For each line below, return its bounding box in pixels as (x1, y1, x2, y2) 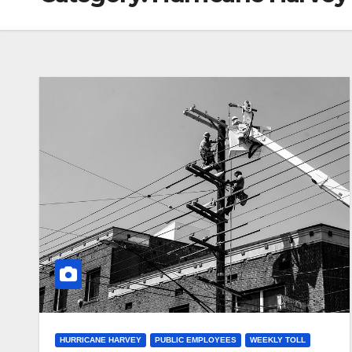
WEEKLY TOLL (250, 335, 306, 344)
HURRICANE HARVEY (60, 335, 141, 344)
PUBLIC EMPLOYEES (155, 335, 236, 344)
